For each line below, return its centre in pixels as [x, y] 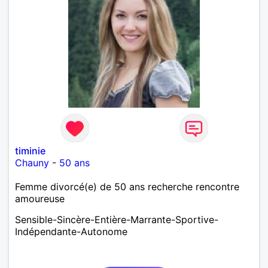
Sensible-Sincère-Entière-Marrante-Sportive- [117, 219]
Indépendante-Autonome [71, 231]
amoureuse [40, 198]
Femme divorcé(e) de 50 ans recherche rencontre [127, 186]
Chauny [32, 162]
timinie [30, 150]
